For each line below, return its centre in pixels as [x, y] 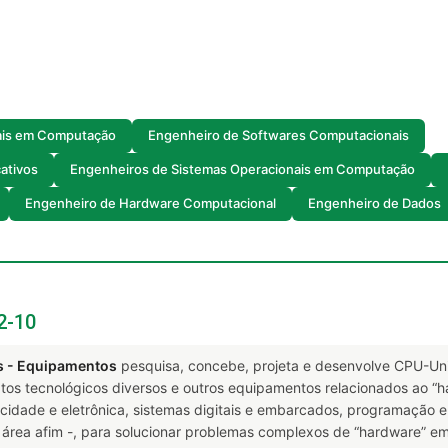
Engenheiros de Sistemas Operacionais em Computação [242, 169]
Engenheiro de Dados [374, 203]
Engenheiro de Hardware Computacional [150, 203]
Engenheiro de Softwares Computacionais [278, 135]
